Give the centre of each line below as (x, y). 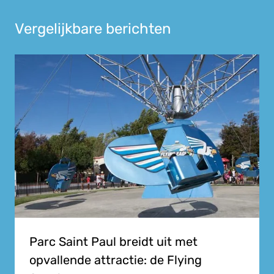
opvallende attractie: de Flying (116, 260)
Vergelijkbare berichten (93, 28)
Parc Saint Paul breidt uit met (113, 241)
